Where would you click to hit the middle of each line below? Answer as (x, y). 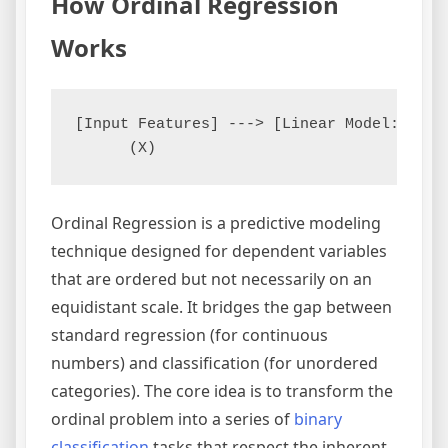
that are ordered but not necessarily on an (211, 279)
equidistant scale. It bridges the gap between (221, 307)
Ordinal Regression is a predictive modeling (216, 223)
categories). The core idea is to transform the (222, 391)
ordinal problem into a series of (172, 419)
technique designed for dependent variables (219, 251)
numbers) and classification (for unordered (214, 363)
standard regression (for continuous (189, 335)
